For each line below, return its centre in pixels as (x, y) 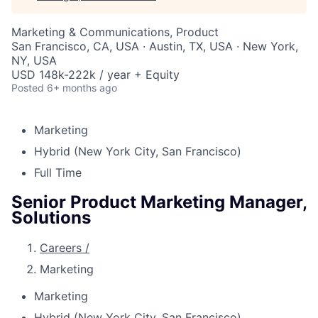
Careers (62, 247)
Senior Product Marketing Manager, (159, 202)
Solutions (51, 217)
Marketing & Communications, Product (115, 32)
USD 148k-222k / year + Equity (95, 75)
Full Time (58, 172)
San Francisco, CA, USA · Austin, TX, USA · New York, (155, 46)
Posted (28, 88)
